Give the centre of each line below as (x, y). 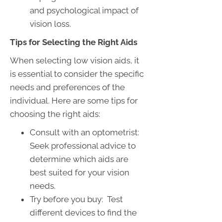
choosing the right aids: (55, 114)
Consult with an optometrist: (85, 132)
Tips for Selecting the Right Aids (74, 42)
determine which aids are (79, 159)
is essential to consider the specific (77, 74)
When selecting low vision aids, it (75, 60)
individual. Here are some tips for (74, 100)
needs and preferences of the (67, 87)
